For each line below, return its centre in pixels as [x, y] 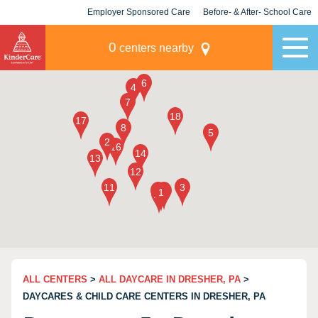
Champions [257, 37]
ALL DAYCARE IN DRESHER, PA [170, 279]
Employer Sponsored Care [139, 12]
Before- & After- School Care [257, 12]
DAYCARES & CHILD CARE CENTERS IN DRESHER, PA [144, 296]
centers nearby [155, 48]
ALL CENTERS [55, 279]
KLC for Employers [139, 37]
